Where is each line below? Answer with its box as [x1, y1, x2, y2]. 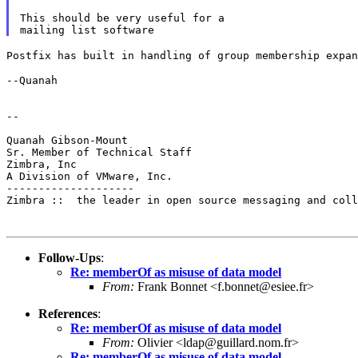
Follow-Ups [38, 250, 101, 265]
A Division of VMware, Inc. [6, 169, 173, 182]
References [38, 306, 97, 320]
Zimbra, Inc [6, 157, 77, 170]
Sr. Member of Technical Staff [6, 145, 192, 158]
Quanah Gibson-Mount [6, 133, 128, 146]
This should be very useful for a [19, 11, 225, 24]
